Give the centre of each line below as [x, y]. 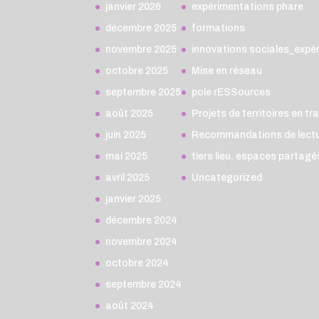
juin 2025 [126, 135]
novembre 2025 [141, 49]
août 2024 [130, 305]
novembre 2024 [142, 241]
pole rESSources [231, 92]
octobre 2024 [137, 263]
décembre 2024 [142, 220]
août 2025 [130, 113]
